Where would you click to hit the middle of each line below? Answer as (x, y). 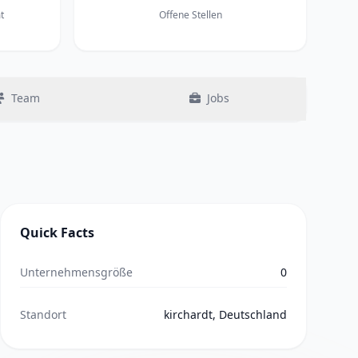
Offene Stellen (190, 15)
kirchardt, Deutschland (225, 314)
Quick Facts (57, 233)
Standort (43, 314)
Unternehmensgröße (76, 272)
